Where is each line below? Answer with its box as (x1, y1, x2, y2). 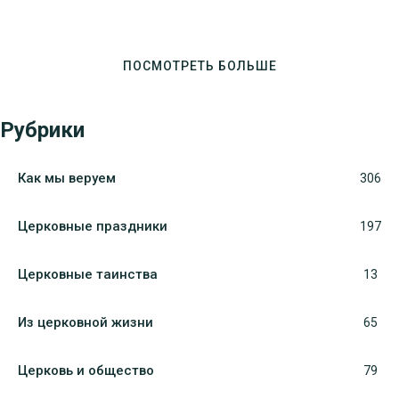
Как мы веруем (18, 169, 116, 186)
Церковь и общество (18, 362, 154, 379)
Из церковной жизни (18, 313, 153, 330)
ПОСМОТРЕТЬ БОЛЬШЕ (122, 58, 277, 73)
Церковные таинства (18, 265, 158, 282)
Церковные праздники (18, 217, 167, 234)
